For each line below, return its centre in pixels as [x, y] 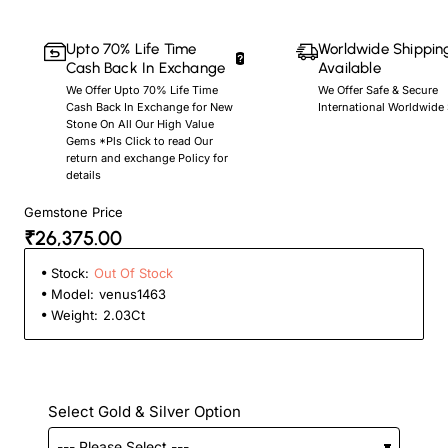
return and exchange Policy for [147, 157]
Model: [72, 293]
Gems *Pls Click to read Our [139, 140]
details [83, 174]
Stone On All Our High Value [140, 123]
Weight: [74, 314]
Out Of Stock [133, 272]
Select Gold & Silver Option [144, 411]
